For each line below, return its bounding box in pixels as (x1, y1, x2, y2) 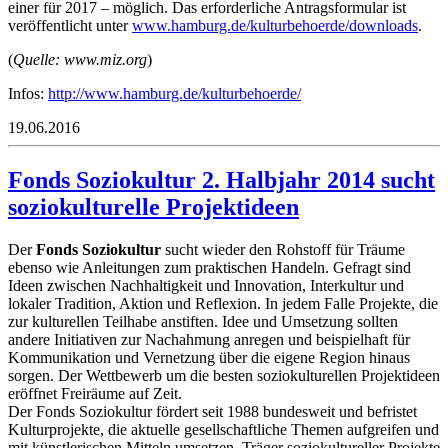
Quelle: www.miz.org (13, 50, 147, 68)
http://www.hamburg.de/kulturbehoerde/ (48, 84, 301, 102)
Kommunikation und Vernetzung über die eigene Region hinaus (8, 348, 410, 366)
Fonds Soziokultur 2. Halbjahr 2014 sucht (8, 166, 435, 193)
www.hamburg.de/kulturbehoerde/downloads (132, 16, 418, 34)
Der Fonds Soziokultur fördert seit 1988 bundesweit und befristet (8, 402, 417, 420)
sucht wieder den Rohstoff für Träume (161, 240, 405, 258)
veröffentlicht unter (8, 16, 132, 34)
